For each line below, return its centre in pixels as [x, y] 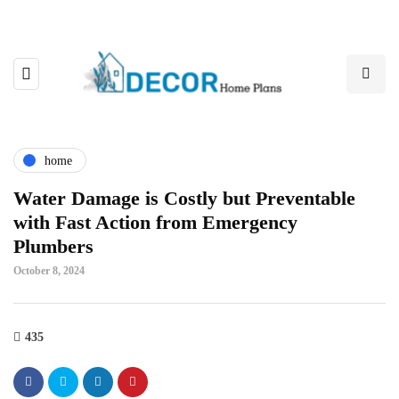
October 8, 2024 [49, 271]
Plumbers [56, 247]
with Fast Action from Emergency [155, 223]
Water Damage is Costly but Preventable [184, 199]
